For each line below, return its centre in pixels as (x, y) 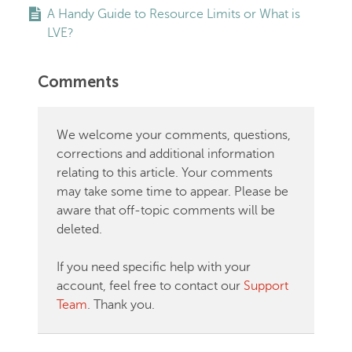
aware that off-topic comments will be (166, 211)
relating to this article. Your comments (165, 173)
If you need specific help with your (154, 267)
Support (266, 286)
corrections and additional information (165, 154)
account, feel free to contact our (150, 286)
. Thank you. (121, 305)
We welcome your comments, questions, (174, 135)
